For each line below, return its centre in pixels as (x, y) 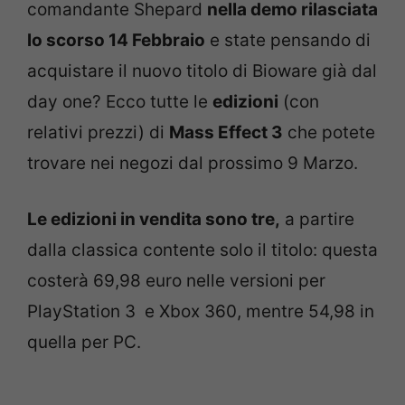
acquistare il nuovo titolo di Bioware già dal (202, 71)
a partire (317, 219)
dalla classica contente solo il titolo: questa (202, 250)
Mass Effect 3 (226, 132)
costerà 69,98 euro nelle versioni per (176, 281)
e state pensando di (288, 40)
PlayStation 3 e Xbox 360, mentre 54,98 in (201, 311)
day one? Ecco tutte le (120, 101)
